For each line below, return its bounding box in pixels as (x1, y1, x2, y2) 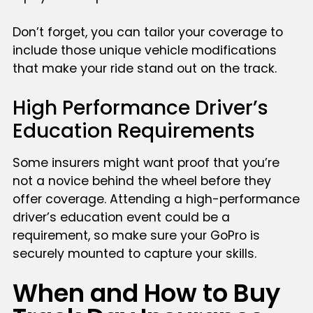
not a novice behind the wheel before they (12, 172, 271, 189)
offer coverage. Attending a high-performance (12, 190, 300, 208)
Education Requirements (12, 117, 255, 145)
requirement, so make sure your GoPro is (12, 226, 260, 244)
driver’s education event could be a (12, 208, 230, 226)
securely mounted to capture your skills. (12, 245, 256, 262)
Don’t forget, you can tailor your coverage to (12, 24, 283, 41)
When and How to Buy (12, 276, 280, 311)
